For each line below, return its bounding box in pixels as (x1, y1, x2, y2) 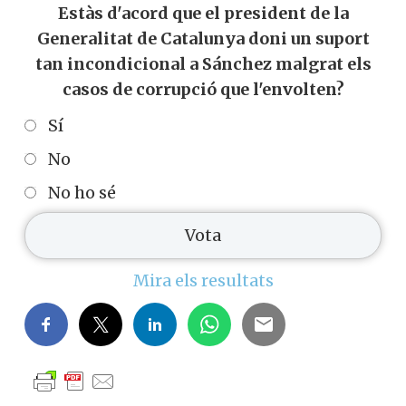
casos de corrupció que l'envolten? (62, 79, 344, 101)
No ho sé (48, 181, 116, 203)
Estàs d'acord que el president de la (57, 3, 349, 24)
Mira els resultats (132, 270, 274, 292)
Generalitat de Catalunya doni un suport (36, 28, 370, 50)
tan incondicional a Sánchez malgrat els (34, 53, 372, 75)
